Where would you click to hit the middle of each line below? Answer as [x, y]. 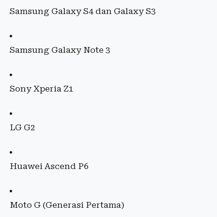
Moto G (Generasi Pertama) [67, 205]
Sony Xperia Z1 [42, 89]
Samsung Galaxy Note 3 [60, 50]
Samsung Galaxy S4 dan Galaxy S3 [83, 11]
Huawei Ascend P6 [49, 166]
